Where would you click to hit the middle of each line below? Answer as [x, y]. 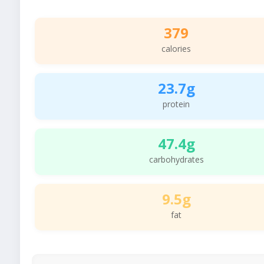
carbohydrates [176, 159]
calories [176, 48]
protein [176, 104]
